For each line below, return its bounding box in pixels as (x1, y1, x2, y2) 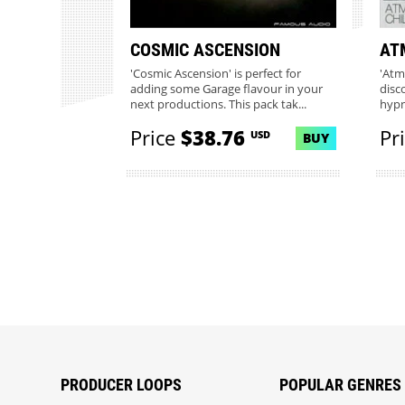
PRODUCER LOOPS (61, 374, 183, 394)
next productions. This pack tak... (129, 97, 306, 113)
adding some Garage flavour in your (129, 81, 323, 98)
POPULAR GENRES (279, 374, 402, 394)
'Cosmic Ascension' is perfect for (129, 66, 301, 82)
